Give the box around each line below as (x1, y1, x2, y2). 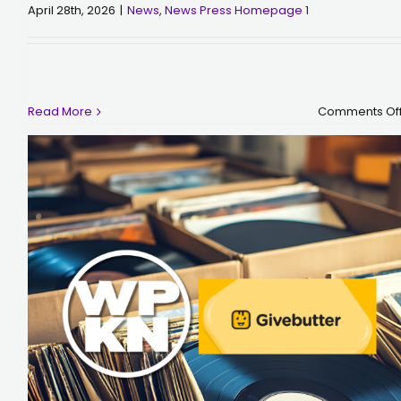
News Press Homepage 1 (165, 2, 309, 20)
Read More (28, 103, 92, 120)
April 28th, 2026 (28, 2, 115, 20)
